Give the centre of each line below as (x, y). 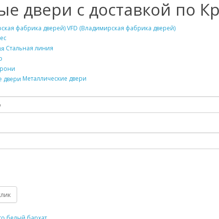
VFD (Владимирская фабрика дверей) (121, 28)
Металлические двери (54, 79)
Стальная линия (29, 48)
